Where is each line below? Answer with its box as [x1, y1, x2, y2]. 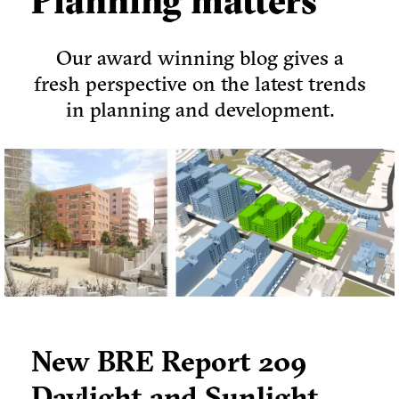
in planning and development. [65, 96, 334, 123]
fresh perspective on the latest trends [33, 70, 366, 97]
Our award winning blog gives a [55, 45, 344, 71]
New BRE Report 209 [31, 344, 307, 379]
